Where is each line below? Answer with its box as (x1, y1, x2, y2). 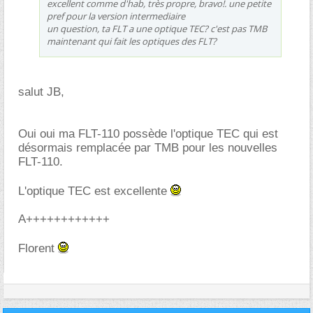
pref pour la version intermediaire (47, 9, 185, 22)
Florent (18, 241, 58, 255)
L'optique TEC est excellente (18, 184, 170, 198)
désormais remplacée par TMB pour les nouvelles (18, 140, 277, 154)
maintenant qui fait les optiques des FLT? (47, 34, 217, 48)
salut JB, (18, 85, 64, 99)
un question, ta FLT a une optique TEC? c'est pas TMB (47, 22, 267, 35)
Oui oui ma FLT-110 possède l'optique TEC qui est (18, 126, 278, 140)
